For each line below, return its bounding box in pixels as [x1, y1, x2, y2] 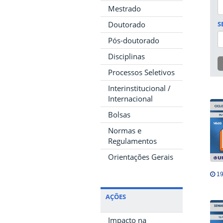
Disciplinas [108, 51, 145, 61]
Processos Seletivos [108, 67, 175, 77]
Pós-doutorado [108, 35, 159, 45]
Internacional [108, 93, 153, 104]
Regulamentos [108, 135, 157, 146]
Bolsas [108, 109, 130, 119]
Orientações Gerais [108, 151, 173, 162]
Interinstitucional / [108, 83, 171, 93]
